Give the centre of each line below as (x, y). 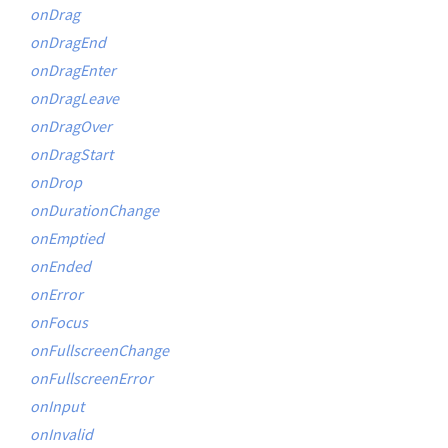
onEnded (60, 266)
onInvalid (61, 434)
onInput (57, 406)
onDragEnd (68, 42)
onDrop (56, 182)
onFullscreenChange (99, 350)
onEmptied (67, 238)
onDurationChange (94, 210)
